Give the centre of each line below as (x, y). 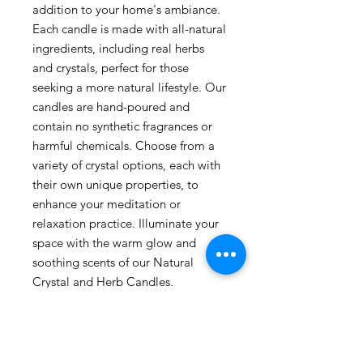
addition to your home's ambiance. (126, 9)
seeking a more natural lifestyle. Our (129, 87)
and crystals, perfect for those (111, 68)
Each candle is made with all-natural (129, 29)
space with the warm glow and (114, 243)
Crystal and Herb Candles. (103, 282)
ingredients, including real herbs (118, 48)
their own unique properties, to (115, 184)
